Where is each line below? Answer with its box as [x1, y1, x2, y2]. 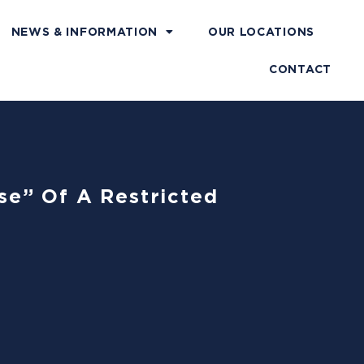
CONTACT [269, 63, 331, 76]
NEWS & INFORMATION [11, 25, 158, 38]
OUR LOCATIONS [207, 25, 314, 38]
